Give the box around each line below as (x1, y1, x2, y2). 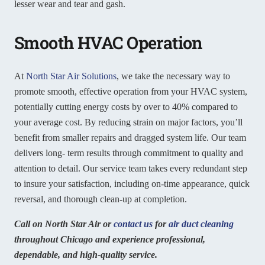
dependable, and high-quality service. (14, 250, 157, 260)
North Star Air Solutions (26, 71, 117, 82)
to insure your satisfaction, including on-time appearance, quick (14, 179, 250, 189)
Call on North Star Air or (14, 219, 114, 230)
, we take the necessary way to (117, 71, 230, 82)
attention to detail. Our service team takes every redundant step (14, 163, 247, 174)
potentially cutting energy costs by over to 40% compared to (14, 102, 238, 112)
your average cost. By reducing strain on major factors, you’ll (14, 117, 243, 128)
